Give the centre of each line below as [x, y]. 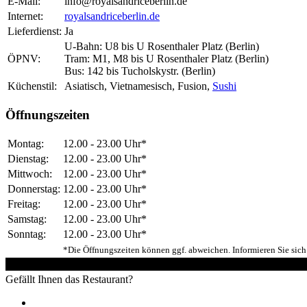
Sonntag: [27, 234]
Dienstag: [28, 158]
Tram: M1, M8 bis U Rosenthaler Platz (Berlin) [167, 59]
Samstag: [27, 219]
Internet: [25, 16]
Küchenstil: [32, 86]
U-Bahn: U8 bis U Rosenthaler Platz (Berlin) [162, 47]
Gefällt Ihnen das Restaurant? [69, 279]
